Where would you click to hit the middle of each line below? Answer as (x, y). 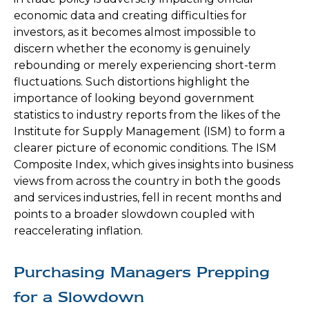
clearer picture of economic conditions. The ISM (145, 148)
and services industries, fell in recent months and (148, 198)
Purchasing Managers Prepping (142, 272)
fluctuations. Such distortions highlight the (132, 82)
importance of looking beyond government (134, 98)
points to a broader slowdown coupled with (134, 214)
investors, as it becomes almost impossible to (135, 32)
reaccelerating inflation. (78, 231)
